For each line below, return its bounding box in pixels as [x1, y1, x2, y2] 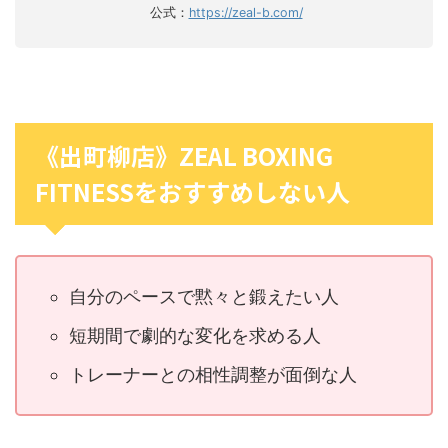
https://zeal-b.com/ [188, 5, 303, 21]
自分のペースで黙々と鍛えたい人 [69, 285, 339, 307]
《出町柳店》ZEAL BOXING [35, 138, 333, 174]
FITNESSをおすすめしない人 [35, 174, 350, 210]
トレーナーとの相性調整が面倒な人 [69, 363, 357, 385]
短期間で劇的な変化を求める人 [69, 324, 321, 346]
